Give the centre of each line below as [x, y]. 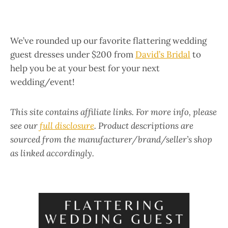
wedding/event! [42, 82]
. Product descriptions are [144, 126]
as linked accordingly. [52, 153]
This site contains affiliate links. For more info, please [113, 112]
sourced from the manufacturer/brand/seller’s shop [111, 139]
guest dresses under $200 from [73, 54]
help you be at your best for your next [85, 68]
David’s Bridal [163, 54]
